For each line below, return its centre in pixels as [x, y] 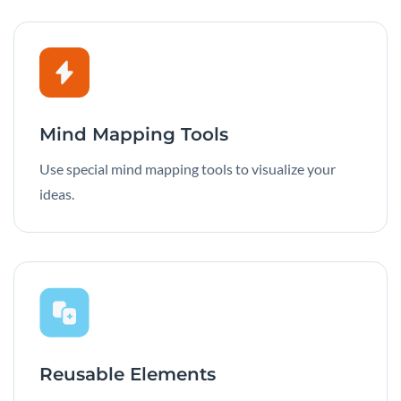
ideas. [57, 194]
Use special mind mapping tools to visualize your [188, 169]
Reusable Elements [128, 375]
